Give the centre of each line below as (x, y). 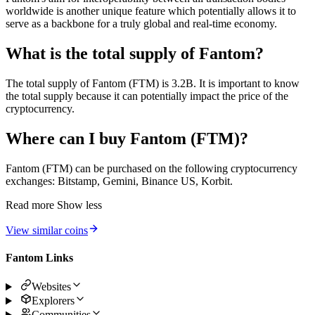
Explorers (53, 301)
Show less (79, 205)
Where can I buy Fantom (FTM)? (127, 138)
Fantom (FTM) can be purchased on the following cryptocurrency (152, 168)
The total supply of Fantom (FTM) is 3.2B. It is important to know (153, 83)
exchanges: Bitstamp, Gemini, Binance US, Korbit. (119, 181)
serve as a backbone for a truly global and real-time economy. (141, 24)
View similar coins (47, 230)
